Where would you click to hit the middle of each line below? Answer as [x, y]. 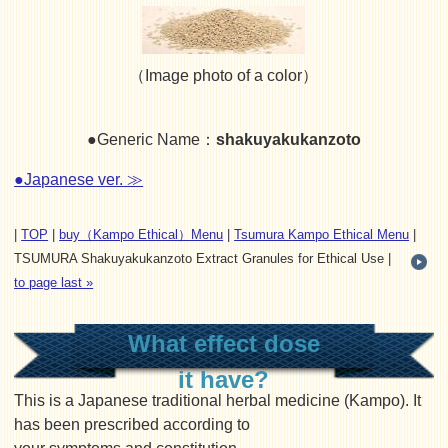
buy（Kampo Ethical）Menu [141, 234]
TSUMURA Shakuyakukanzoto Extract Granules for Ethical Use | [203, 258]
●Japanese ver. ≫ [79, 179]
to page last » [54, 282]
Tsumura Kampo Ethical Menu [322, 234]
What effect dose [223, 343]
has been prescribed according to [132, 424]
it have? [224, 379]
